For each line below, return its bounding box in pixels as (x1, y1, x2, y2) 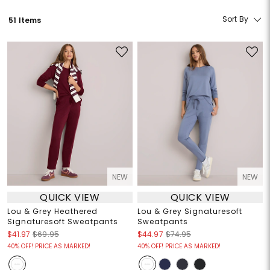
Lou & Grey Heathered (7, 206, 98, 217)
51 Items (8, 14, 42, 25)
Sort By (222, 14, 249, 25)
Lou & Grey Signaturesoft (137, 206, 242, 217)
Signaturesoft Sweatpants (7, 216, 118, 227)
